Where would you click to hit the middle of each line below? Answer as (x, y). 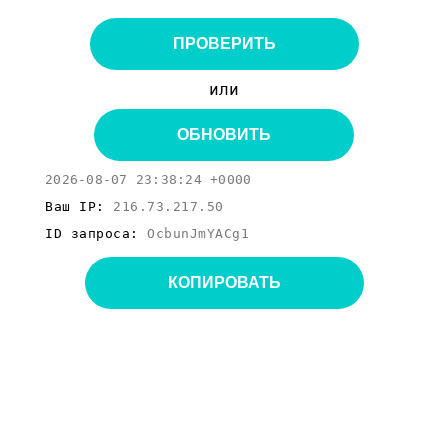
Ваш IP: (79, 206)
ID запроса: (96, 233)
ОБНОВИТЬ (224, 134)
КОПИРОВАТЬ (224, 282)
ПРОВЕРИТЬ (224, 43)
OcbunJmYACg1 (198, 233)
